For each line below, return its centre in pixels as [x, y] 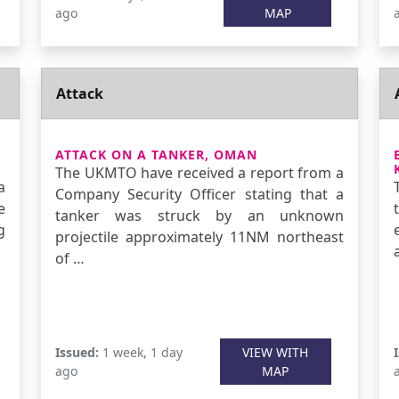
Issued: [77, 352]
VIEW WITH [276, 352]
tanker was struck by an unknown [199, 216]
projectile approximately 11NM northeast [199, 237]
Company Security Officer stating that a [199, 194]
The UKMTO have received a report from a [199, 173]
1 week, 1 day [141, 352]
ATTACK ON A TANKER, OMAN [156, 155]
